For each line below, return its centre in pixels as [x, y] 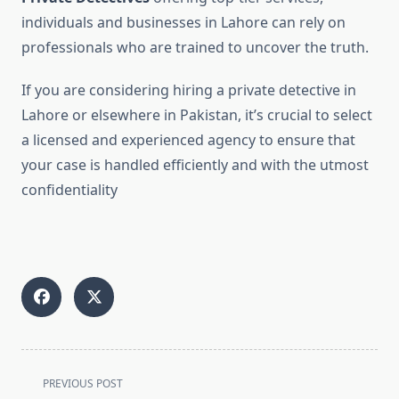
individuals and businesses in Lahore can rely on [183, 23]
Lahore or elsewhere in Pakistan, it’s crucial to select [197, 115]
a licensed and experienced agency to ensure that [188, 140]
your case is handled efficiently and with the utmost [195, 165]
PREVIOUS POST [83, 384]
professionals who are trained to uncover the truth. [195, 48]
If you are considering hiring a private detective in [189, 90]
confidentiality [69, 190]
